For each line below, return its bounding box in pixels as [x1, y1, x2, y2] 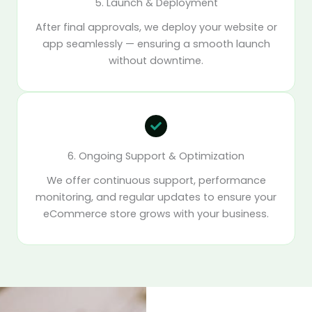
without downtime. [109, 54, 203, 68]
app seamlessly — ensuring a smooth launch [42, 37, 270, 52]
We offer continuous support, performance [46, 173, 266, 188]
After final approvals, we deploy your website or [35, 20, 277, 35]
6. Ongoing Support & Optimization [68, 149, 244, 164]
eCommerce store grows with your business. [43, 207, 269, 221]
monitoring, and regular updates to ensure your [36, 190, 276, 205]
